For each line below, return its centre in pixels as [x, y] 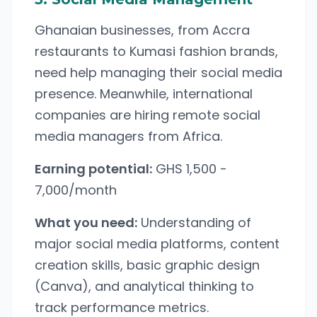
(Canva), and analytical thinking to [144, 286]
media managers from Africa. [128, 136]
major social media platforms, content [157, 244]
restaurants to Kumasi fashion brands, [156, 51]
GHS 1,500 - [190, 169]
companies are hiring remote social [148, 115]
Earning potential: [93, 169]
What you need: [86, 223]
